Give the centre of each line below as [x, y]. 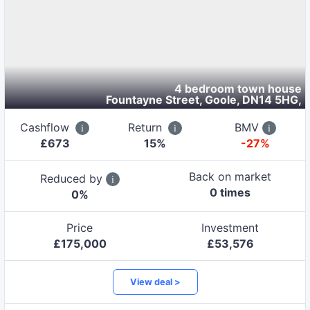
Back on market [230, 176]
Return [147, 127]
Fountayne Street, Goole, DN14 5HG [202, 99]
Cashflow [47, 127]
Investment [230, 227]
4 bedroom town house [238, 88]
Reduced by [73, 178]
